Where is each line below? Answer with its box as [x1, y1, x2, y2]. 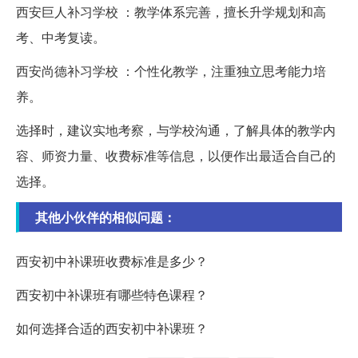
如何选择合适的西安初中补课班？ [16, 319, 208, 338]
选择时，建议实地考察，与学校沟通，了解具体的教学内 [16, 121, 336, 140]
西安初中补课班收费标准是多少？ [16, 252, 208, 271]
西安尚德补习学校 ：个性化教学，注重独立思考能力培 [16, 62, 326, 81]
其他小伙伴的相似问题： [35, 208, 176, 227]
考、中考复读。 [16, 28, 105, 47]
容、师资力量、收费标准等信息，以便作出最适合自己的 [16, 146, 336, 165]
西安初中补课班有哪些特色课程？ [16, 285, 208, 304]
